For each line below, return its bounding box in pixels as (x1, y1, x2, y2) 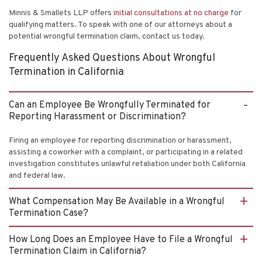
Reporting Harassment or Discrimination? (9, 111, 186, 123)
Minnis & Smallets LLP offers (9, 8, 113, 18)
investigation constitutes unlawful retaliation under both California (9, 158, 246, 169)
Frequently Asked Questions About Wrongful (9, 51, 215, 65)
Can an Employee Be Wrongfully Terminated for (9, 99, 211, 111)
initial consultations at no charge (113, 8, 229, 18)
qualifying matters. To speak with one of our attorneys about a (9, 19, 232, 30)
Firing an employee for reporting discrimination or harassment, (9, 135, 232, 146)
